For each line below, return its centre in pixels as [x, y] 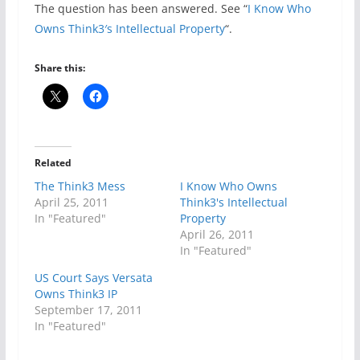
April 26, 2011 [217, 235]
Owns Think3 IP [76, 294]
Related [53, 163]
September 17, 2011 [88, 310]
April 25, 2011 [71, 202]
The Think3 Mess [80, 186]
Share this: [59, 68]
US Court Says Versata [93, 278]
